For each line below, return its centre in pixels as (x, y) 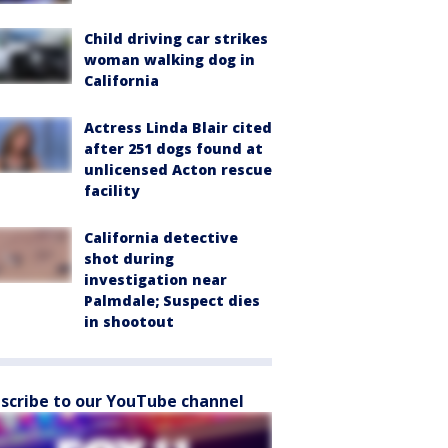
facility (112, 190)
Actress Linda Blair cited (178, 127)
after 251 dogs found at (173, 148)
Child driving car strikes (176, 38)
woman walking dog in (169, 59)
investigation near (155, 279)
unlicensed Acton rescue (178, 169)
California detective (161, 237)
